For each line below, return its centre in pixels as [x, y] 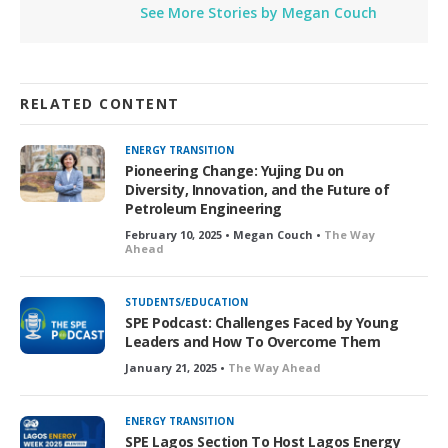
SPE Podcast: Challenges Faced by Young [261, 322]
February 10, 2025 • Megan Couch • [224, 234]
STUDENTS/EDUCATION [186, 301]
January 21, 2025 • [176, 367]
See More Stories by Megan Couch [258, 12]
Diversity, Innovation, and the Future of [257, 189]
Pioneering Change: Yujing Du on [234, 170]
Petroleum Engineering [203, 208]
